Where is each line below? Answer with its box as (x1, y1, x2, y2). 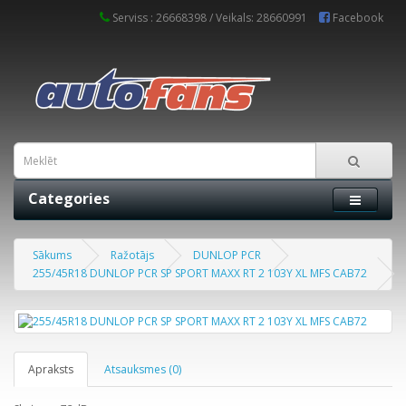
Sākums (33, 247, 72, 263)
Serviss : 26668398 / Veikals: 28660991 (112, 10, 307, 25)
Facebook (330, 10, 383, 25)
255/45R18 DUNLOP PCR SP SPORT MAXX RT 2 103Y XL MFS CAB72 (33, 266, 367, 281)
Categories (28, 188, 110, 208)
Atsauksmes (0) (104, 362, 181, 377)
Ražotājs (111, 247, 154, 263)
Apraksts (28, 362, 73, 377)
